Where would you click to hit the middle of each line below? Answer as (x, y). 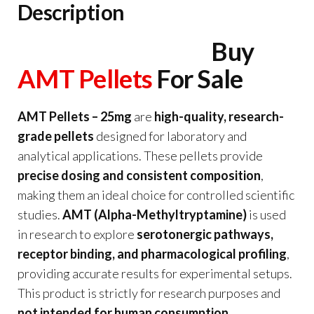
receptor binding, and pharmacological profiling (152, 253)
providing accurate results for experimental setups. (155, 273)
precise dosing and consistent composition (139, 175)
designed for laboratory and (170, 136)
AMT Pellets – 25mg (75, 116)
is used (266, 214)
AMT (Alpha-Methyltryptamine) (155, 214)
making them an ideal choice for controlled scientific (156, 194)
